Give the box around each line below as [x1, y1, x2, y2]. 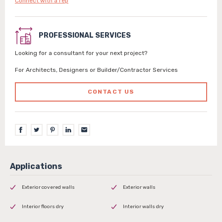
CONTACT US [87, 88, 135, 95]
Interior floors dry [22, 204, 64, 210]
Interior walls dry [123, 204, 164, 210]
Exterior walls [123, 184, 156, 190]
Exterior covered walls [22, 184, 75, 190]
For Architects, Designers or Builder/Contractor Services [15, 66, 178, 73]
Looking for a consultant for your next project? [15, 50, 147, 56]
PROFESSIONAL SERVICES [39, 31, 131, 40]
